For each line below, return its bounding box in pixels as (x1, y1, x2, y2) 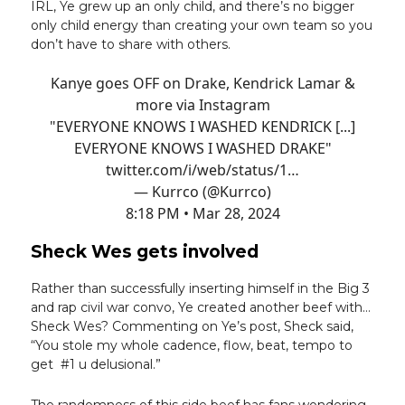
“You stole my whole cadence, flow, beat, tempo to (31, 337, 353, 354)
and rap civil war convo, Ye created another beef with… (31, 299, 371, 316)
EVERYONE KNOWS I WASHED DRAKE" (73, 138, 332, 159)
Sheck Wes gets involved (31, 241, 259, 263)
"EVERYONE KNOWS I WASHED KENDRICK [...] (50, 117, 355, 137)
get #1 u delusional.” (31, 356, 161, 373)
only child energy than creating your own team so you (31, 17, 372, 34)
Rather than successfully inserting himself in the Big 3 (31, 280, 370, 297)
